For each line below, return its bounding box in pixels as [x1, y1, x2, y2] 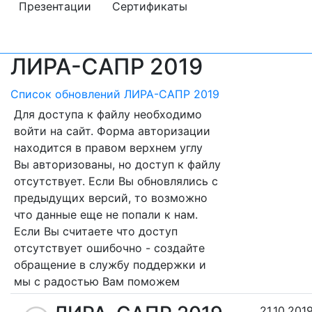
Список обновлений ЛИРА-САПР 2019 [10, 86, 219, 101]
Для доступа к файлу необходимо [14, 107, 202, 121]
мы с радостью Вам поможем [14, 274, 180, 288]
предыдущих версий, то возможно [14, 190, 208, 205]
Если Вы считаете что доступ [14, 224, 178, 238]
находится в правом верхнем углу [14, 140, 203, 155]
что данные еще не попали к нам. [14, 207, 198, 221]
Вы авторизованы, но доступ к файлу [14, 157, 221, 171]
